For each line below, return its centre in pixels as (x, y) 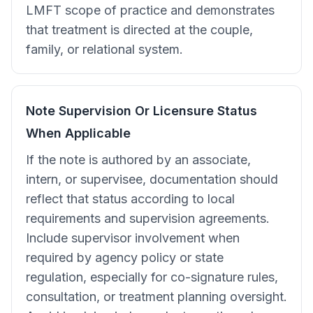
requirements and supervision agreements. (148, 218)
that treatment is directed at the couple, (139, 30)
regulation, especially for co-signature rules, (152, 277)
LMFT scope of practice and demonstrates (150, 10)
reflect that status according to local (130, 199)
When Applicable (78, 133)
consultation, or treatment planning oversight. (156, 297)
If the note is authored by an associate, (138, 160)
